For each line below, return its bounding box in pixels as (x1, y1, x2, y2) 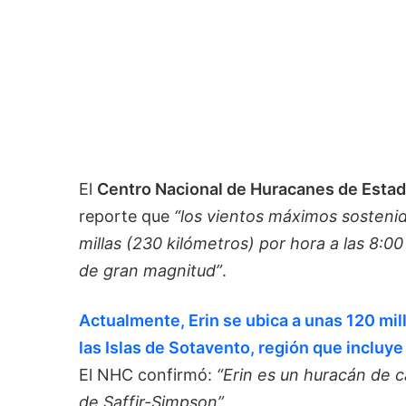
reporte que (79, 207, 174, 227)
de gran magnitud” (79, 261, 222, 281)
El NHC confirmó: (79, 365, 217, 385)
